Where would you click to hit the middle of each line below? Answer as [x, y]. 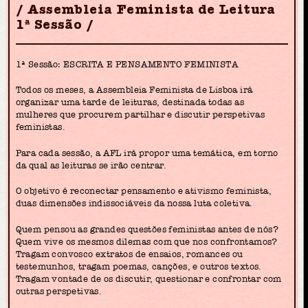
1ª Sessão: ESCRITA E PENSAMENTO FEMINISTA [127, 64]
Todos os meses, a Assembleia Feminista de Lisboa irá [134, 90]
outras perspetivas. [59, 291]
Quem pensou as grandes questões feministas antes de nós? [147, 229]
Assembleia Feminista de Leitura [152, 10]
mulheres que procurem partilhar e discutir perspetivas [140, 114]
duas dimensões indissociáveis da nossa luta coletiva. [134, 203]
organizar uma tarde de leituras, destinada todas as [130, 102]
